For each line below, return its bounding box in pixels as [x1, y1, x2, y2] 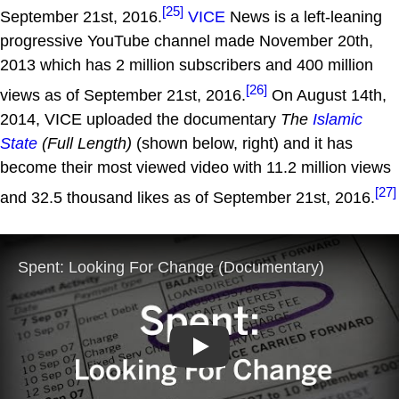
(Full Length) [37, 134, 132, 152]
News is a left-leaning [225, 7, 382, 26]
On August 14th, [267, 85, 387, 104]
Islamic [313, 110, 362, 128]
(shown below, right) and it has [132, 134, 353, 152]
